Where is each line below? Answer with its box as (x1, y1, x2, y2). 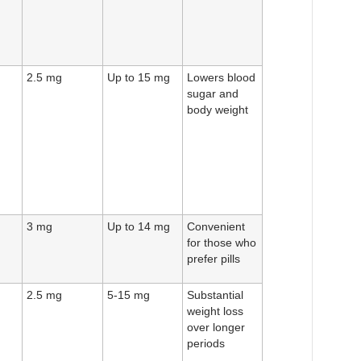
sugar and (187, 88, 239, 101)
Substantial (187, 289, 243, 302)
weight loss (187, 305, 243, 318)
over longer (187, 322, 245, 334)
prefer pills (187, 253, 240, 266)
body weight (187, 104, 248, 117)
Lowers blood (187, 72, 255, 85)
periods (187, 338, 225, 351)
